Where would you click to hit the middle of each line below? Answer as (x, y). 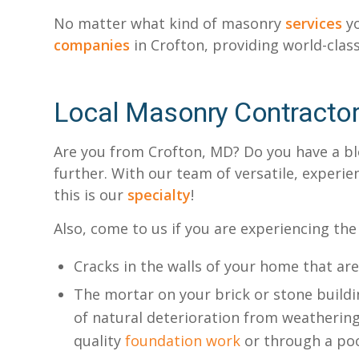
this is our (91, 195)
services (314, 23)
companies (92, 44)
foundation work (183, 340)
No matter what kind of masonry (169, 23)
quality (99, 340)
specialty (159, 195)
